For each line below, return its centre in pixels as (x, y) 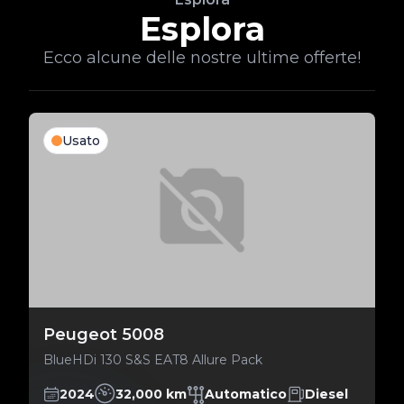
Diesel (326, 394)
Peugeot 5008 (104, 335)
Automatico (246, 394)
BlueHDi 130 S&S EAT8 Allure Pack (153, 360)
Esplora (202, 29)
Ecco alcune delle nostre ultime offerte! (202, 58)
